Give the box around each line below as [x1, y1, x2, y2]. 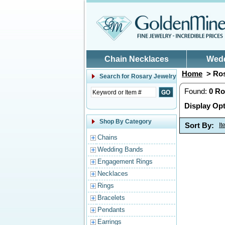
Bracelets [97, 194, 125, 201]
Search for [99, 73, 131, 80]
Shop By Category [99, 118, 152, 125]
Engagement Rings [97, 158, 153, 165]
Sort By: [185, 121, 214, 130]
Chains [97, 134, 118, 141]
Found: [184, 87, 209, 95]
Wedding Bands [97, 146, 143, 153]
